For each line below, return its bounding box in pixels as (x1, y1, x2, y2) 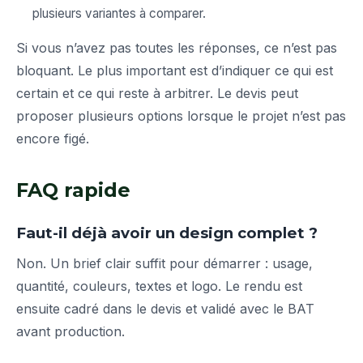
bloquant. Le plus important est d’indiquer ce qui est (16, 62, 333, 79)
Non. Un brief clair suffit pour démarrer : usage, (16, 255, 313, 272)
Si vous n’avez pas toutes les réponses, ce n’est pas (16, 40, 337, 57)
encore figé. (16, 130, 89, 147)
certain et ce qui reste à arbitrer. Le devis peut (16, 85, 298, 102)
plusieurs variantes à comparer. (32, 6, 206, 22)
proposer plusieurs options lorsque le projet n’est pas (16, 108, 346, 125)
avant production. (16, 323, 125, 340)
